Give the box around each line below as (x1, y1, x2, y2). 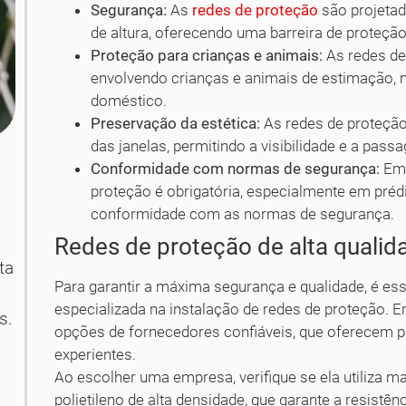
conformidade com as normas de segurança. (91, 204, 395, 223)
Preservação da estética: (91, 113, 261, 132)
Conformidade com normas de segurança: (91, 159, 381, 178)
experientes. (54, 344, 137, 363)
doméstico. (91, 91, 168, 110)
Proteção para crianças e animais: (91, 45, 324, 64)
